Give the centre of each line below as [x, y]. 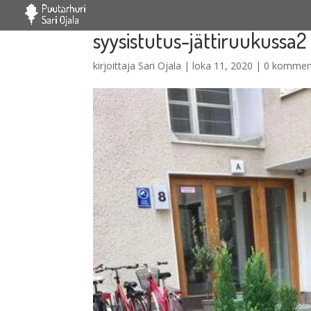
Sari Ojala [160, 66]
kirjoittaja [116, 66]
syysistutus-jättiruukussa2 [200, 40]
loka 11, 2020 [223, 66]
